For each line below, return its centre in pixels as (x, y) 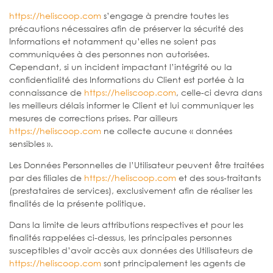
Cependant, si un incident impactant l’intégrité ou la (121, 66)
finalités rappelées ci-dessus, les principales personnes (120, 237)
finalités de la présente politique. (77, 203)
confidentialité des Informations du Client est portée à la (127, 79)
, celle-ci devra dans (219, 92)
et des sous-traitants (218, 177)
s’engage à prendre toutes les (165, 15)
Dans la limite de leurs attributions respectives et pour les (126, 224)
